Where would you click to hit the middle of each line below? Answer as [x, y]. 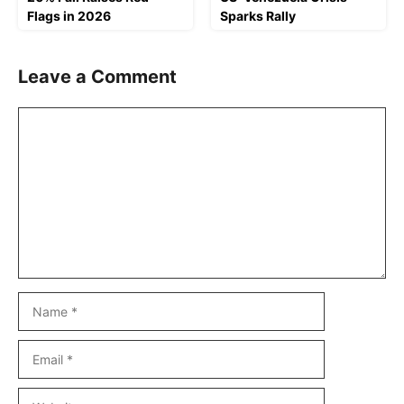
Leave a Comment [97, 76]
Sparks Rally [258, 15]
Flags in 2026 [69, 15]
